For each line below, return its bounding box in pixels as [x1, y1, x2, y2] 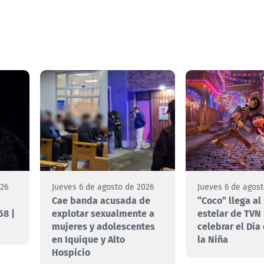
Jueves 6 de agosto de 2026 [52, 181, 154, 193]
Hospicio [52, 245, 91, 260]
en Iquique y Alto [52, 232, 126, 247]
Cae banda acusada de [52, 193, 151, 208]
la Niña [197, 232, 229, 247]
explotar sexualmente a [52, 206, 155, 221]
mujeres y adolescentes [52, 219, 156, 234]
